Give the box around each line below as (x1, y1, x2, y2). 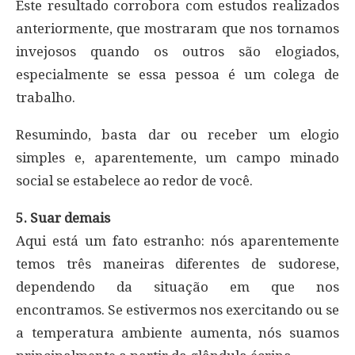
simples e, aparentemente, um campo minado (16, 149, 339, 166)
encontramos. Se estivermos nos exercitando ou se (16, 301, 339, 318)
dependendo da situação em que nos (16, 278, 339, 295)
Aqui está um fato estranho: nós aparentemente (16, 232, 339, 249)
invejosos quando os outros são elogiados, (16, 43, 339, 59)
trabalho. (16, 89, 75, 105)
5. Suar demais (16, 209, 110, 226)
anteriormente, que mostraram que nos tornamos (16, 20, 339, 36)
